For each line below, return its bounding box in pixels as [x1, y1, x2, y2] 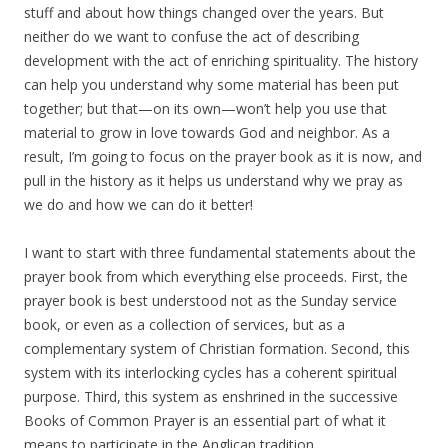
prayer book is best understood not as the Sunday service [24, 291, 397, 310]
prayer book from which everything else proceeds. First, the [24, 267, 408, 286]
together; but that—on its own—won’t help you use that [24, 99, 387, 118]
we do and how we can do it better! [24, 195, 253, 214]
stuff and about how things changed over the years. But [24, 3, 384, 22]
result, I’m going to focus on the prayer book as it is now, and [24, 147, 422, 166]
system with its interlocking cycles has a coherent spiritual [24, 363, 397, 382]
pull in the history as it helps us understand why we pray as [24, 171, 403, 190]
